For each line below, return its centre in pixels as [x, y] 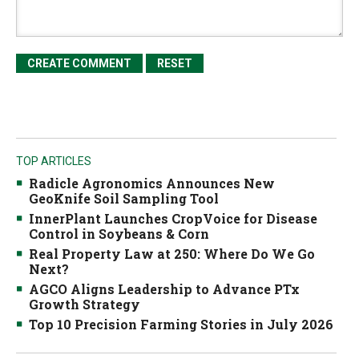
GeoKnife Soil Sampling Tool [124, 198]
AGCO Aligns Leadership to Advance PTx [164, 289]
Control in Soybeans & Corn [119, 234]
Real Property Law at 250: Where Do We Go [172, 254]
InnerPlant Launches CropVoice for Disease [173, 218]
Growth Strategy [85, 304]
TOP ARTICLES [54, 161]
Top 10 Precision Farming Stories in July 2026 [181, 324]
